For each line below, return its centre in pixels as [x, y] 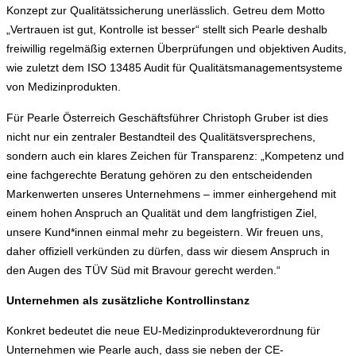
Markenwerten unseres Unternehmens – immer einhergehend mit [171, 193]
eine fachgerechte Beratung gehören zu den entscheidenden [159, 174]
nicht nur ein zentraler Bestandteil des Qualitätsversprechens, [161, 136]
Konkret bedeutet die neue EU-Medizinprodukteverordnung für [163, 331]
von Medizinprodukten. [64, 87]
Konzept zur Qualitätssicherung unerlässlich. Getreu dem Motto [166, 11]
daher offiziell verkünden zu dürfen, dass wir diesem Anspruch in [168, 251]
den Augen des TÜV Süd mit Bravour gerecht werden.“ [143, 270]
